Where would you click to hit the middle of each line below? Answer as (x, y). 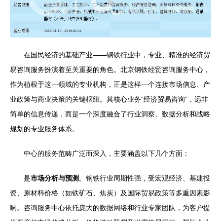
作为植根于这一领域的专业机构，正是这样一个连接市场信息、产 (110, 85)
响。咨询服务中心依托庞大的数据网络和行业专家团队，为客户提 (110, 208)
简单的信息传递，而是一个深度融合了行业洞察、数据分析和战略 (110, 114)
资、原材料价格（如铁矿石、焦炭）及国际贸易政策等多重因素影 (110, 193)
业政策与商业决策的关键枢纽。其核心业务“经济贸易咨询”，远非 (109, 99)
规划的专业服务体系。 (44, 129)
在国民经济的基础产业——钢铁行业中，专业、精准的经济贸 (117, 55)
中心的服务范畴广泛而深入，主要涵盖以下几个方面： (107, 154)
